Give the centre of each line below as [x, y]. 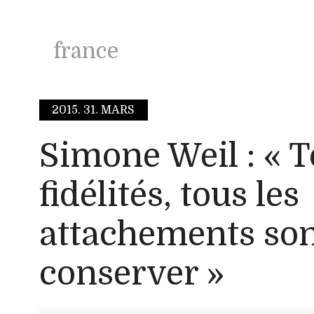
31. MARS [109, 110]
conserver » [132, 273]
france [86, 51]
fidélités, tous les [169, 195]
